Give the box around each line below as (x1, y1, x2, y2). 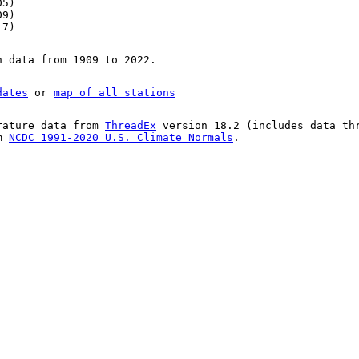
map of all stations (54, 87, 175, 99)
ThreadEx (105, 119, 156, 132)
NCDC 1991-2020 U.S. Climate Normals (9, 131, 233, 144)
